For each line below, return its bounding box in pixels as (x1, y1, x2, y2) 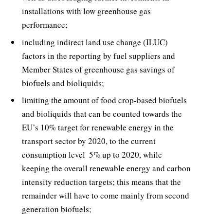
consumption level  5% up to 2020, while (22, 149, 162, 161)
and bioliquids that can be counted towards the (22, 108, 182, 120)
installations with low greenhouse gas (22, 5, 151, 17)
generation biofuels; (22, 203, 91, 215)
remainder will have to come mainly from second (22, 190, 189, 201)
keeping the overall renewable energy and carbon (22, 163, 191, 174)
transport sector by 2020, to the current (22, 135, 156, 147)
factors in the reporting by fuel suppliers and (22, 50, 175, 61)
